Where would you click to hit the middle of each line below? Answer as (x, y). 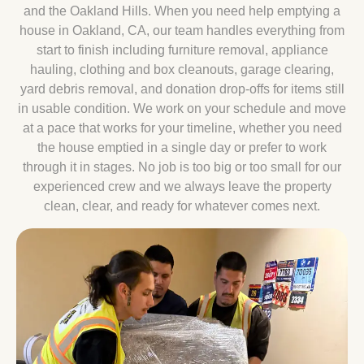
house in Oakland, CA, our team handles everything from (182, 31)
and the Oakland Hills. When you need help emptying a (182, 11)
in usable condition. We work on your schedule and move (182, 109)
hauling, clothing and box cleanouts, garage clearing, (182, 70)
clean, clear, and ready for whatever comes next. (182, 206)
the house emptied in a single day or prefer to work (182, 148)
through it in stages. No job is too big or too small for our (182, 167)
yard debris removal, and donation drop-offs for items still (182, 89)
